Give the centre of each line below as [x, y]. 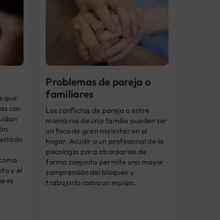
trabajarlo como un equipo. [91, 182]
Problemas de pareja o [98, 81]
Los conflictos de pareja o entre [98, 110]
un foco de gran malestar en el [96, 131]
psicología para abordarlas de [96, 151]
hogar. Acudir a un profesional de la [105, 141]
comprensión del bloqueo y [90, 172]
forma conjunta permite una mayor [105, 162]
